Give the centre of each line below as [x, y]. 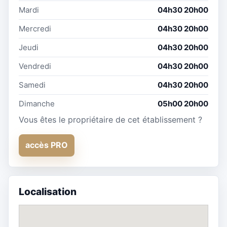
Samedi [32, 85]
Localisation [48, 191]
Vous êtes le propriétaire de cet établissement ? [110, 119]
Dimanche [37, 103]
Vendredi [35, 66]
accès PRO [47, 145]
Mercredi [35, 28]
